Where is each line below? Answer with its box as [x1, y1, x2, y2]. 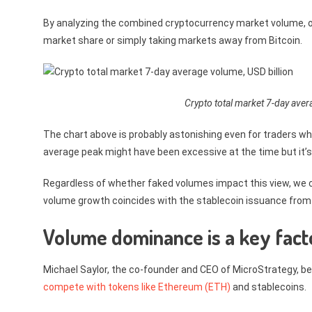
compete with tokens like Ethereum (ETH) [43, 281, 231, 293]
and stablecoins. [231, 281, 309, 293]
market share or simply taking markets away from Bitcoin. [43, 34, 302, 46]
